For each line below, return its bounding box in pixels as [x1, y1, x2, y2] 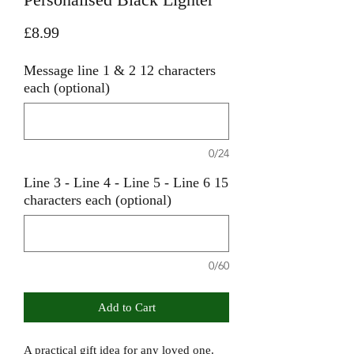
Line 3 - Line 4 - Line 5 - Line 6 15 [24, 174, 228, 190]
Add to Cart [97, 300, 156, 314]
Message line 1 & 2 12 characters [24, 62, 216, 78]
